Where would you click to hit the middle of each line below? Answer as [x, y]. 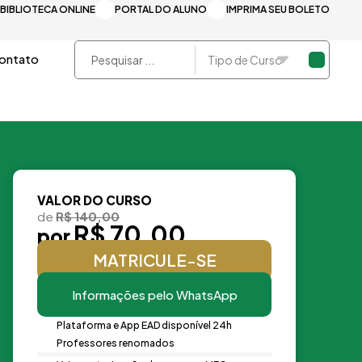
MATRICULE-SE [154, 260]
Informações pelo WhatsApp [154, 295]
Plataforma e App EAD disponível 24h [144, 325]
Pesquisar [106, 55]
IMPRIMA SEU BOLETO [278, 9]
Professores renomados [115, 343]
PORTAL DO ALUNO [160, 9]
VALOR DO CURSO [95, 200]
